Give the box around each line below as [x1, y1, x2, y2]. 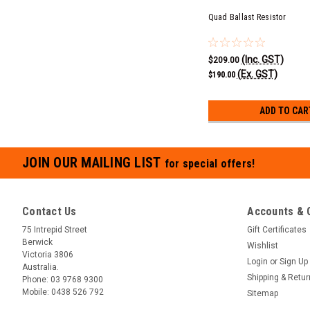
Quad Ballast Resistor [208, 12, 286, 22]
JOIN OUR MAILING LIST [22, 154, 165, 171]
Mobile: [22, 286, 51, 297]
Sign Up [280, 256, 309, 266]
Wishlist [247, 240, 279, 250]
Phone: [22, 274, 48, 284]
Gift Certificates [247, 224, 307, 235]
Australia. [22, 262, 59, 272]
